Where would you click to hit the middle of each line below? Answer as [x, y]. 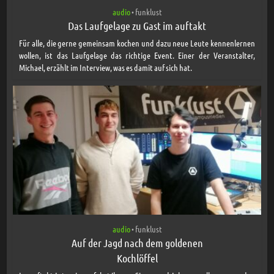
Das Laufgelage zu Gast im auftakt [137, 25]
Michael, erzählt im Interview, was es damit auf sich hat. [106, 67]
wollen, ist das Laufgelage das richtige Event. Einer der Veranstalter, [137, 55]
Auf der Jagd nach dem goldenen [137, 243]
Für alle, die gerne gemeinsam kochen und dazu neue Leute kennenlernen [137, 43]
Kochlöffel [137, 258]
